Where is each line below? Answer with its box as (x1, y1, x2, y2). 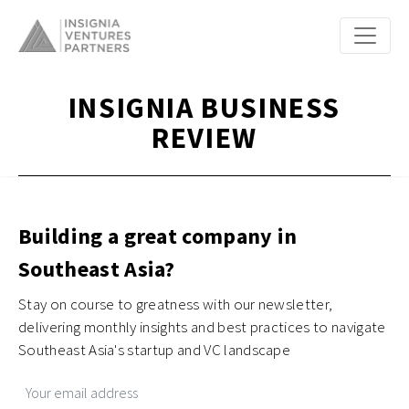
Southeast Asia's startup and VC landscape (18, 340, 291, 360)
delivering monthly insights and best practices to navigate (18, 317, 386, 337)
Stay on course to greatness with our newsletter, (18, 294, 333, 314)
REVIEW (152, 120, 257, 156)
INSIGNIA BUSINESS (68, 89, 341, 126)
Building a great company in (18, 222, 298, 250)
